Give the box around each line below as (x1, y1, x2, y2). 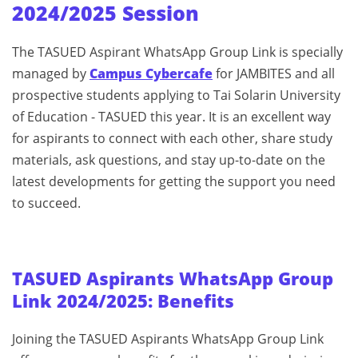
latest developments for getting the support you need (12, 173, 336, 190)
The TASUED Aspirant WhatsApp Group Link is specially (12, 43, 343, 61)
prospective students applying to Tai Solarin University (12, 86, 340, 104)
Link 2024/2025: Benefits (12, 289, 234, 312)
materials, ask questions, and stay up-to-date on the (12, 151, 325, 169)
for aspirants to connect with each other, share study (12, 129, 332, 147)
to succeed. (12, 194, 81, 212)
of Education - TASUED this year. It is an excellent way (12, 108, 331, 125)
